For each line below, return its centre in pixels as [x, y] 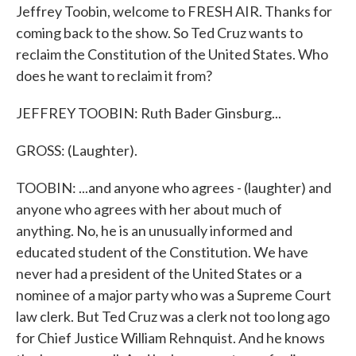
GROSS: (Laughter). [77, 150]
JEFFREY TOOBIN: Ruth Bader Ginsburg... [149, 113]
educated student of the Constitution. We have [162, 252]
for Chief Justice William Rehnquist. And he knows [170, 338]
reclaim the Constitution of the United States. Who [172, 54]
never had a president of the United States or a [159, 273]
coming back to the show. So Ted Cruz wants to [159, 33]
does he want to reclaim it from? [114, 75]
